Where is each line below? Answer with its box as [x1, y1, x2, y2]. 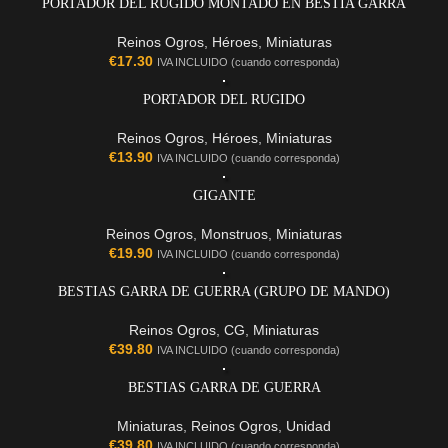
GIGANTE [192, 188, 256, 204]
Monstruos [201, 226, 268, 243]
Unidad [286, 418, 331, 435]
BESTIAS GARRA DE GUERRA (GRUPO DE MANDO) [58, 284, 390, 300]
